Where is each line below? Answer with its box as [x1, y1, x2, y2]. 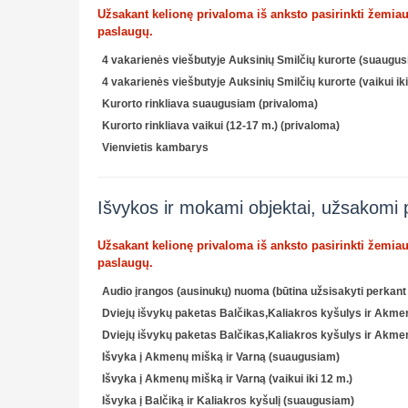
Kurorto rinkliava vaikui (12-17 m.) [102, 118, 280, 132]
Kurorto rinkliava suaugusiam [102, 97, 259, 110]
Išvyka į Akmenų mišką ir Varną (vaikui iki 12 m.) [102, 372, 352, 385]
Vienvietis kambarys [102, 140, 209, 154]
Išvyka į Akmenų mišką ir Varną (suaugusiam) [102, 350, 340, 363]
